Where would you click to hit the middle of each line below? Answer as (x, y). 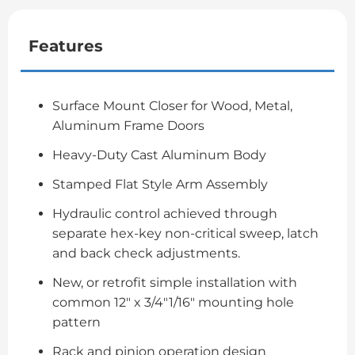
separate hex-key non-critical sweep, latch (185, 233)
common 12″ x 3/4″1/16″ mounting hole (173, 302)
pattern (76, 322)
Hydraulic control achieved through (165, 213)
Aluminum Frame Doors (128, 125)
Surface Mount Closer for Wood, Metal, (172, 105)
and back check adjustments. (146, 253)
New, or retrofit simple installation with (175, 282)
